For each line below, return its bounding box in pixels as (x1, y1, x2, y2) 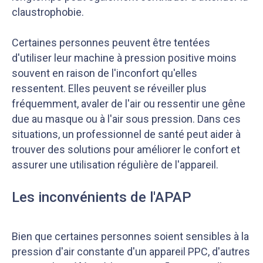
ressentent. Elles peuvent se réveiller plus (12, 82, 207, 95)
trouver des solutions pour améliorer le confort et (12, 143, 240, 156)
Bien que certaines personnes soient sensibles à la (12, 230, 249, 242)
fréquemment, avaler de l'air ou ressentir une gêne (12, 97, 245, 110)
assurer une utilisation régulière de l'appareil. (12, 159, 218, 171)
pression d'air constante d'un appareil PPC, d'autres (12, 245, 250, 258)
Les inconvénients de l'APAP (12, 189, 191, 205)
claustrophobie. (12, 6, 84, 18)
